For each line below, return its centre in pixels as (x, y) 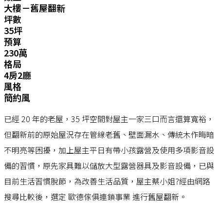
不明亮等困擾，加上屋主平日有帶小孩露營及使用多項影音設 (109, 150)
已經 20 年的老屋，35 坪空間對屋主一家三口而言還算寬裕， (109, 119)
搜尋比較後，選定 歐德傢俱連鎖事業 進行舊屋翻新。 (95, 197)
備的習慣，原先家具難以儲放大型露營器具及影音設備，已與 (109, 165)
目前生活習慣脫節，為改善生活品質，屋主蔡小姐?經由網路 (107, 181)
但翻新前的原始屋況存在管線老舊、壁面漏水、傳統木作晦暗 (109, 134)
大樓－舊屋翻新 (35, 8)
